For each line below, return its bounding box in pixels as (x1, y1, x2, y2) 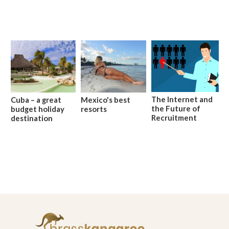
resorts (81, 104, 107, 113)
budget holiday (11, 104, 64, 113)
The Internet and (151, 94, 213, 104)
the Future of (151, 103, 200, 113)
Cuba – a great (11, 95, 61, 104)
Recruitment (151, 112, 197, 122)
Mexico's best (81, 95, 131, 104)
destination (11, 113, 53, 123)
